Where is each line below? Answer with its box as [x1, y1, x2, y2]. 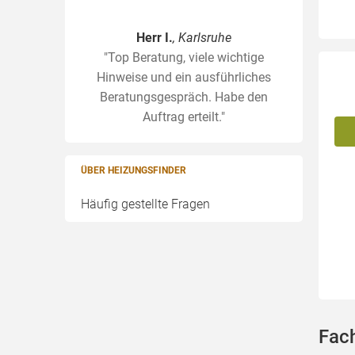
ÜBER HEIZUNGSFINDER [81, 165, 186, 176]
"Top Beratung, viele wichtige [104, 50, 264, 65]
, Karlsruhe [173, 30, 231, 45]
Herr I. [136, 30, 173, 45]
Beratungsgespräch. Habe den [100, 90, 268, 105]
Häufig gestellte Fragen [81, 197, 210, 212]
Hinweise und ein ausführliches [97, 70, 271, 85]
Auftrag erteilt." [143, 109, 225, 124]
